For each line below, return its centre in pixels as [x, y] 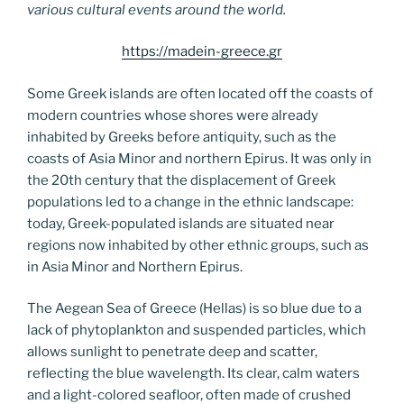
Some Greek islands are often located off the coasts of [200, 93]
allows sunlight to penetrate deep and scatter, [172, 352]
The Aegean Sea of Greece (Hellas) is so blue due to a [194, 308]
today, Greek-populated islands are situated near [181, 223]
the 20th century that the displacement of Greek [181, 180]
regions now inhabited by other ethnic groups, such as [198, 245]
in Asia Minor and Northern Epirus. [135, 266]
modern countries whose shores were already [173, 115]
